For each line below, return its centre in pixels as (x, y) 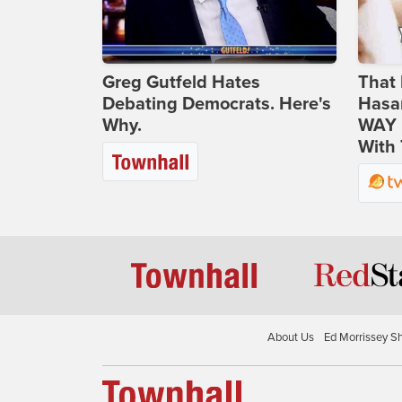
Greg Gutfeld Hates (181, 83)
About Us (290, 337)
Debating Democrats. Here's (217, 105)
